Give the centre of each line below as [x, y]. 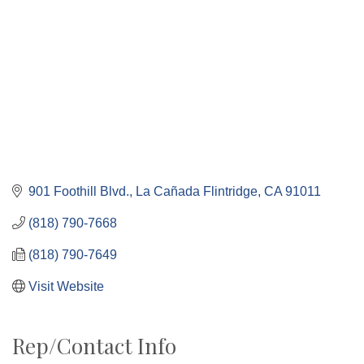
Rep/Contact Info [94, 345]
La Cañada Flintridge [197, 191]
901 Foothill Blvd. [79, 191]
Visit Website [66, 286]
